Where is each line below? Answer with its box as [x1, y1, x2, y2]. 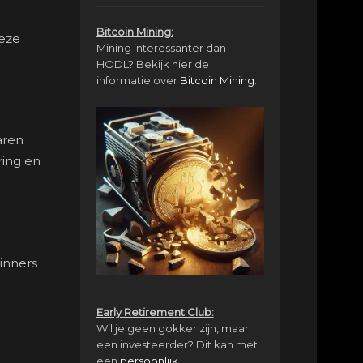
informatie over [96, 73, 180, 87]
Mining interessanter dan [96, 41, 226, 54]
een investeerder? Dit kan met [96, 338, 258, 352]
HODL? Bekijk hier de [96, 57, 209, 70]
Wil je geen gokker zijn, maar [96, 322, 249, 335]
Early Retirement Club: [96, 305, 214, 319]
